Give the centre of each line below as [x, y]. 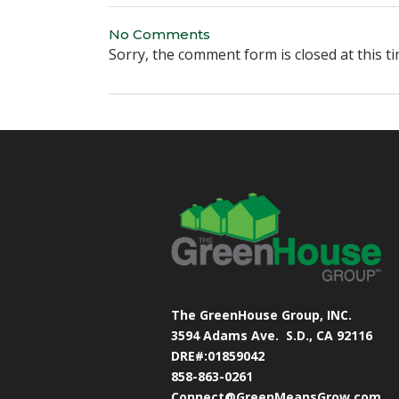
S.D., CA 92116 [329, 335]
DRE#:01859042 [218, 355]
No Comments [159, 34]
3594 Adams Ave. [228, 335]
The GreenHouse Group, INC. [261, 314]
